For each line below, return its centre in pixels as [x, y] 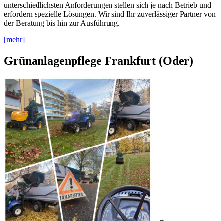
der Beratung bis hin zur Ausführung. [62, 23]
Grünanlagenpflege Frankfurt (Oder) [99, 61]
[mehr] [14, 40]
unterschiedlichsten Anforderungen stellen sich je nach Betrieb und [108, 5]
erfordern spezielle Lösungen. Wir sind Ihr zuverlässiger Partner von [110, 14]
